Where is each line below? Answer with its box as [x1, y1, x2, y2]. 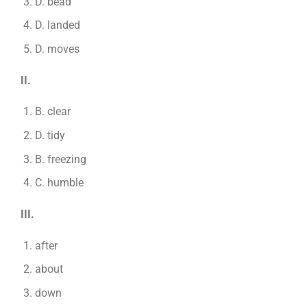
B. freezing [34, 152, 86, 166]
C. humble [34, 176, 84, 190]
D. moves [34, 42, 79, 56]
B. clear [34, 105, 71, 119]
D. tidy [34, 129, 65, 142]
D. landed [34, 19, 80, 32]
